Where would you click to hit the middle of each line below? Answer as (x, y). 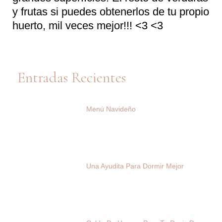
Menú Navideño (111, 109)
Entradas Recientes (72, 77)
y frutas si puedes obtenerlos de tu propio (111, 11)
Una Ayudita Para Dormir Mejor (135, 166)
